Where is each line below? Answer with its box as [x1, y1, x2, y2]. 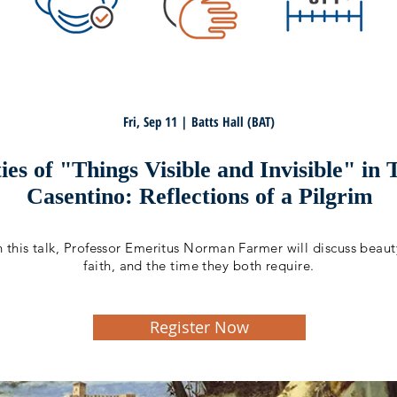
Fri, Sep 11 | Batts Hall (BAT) [122, 113, 275, 130]
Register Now [150, 316, 249, 338]
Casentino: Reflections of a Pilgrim [26, 183, 373, 209]
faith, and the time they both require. [83, 257, 315, 274]
